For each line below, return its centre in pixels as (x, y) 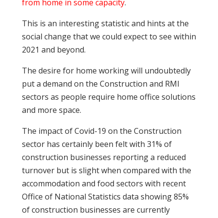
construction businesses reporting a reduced (104, 157)
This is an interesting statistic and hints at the (105, 23)
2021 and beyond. (54, 49)
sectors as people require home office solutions (109, 97)
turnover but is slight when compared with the (106, 170)
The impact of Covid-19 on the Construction (101, 131)
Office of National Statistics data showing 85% (105, 196)
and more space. (51, 110)
